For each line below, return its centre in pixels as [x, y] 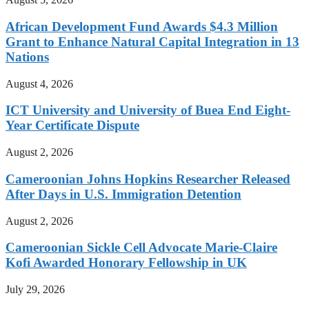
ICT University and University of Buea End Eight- [148, 110]
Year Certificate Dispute [72, 126]
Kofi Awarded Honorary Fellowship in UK [126, 263]
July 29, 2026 [35, 290]
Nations [27, 57]
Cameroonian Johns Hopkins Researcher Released [148, 179]
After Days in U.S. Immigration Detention [123, 194]
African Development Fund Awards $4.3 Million [142, 27]
